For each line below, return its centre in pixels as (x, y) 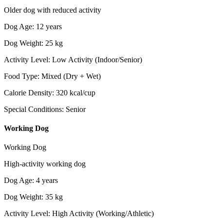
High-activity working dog (45, 164)
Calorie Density (28, 92)
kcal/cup (82, 92)
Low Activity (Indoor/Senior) (97, 59)
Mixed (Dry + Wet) (71, 76)
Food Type (21, 76)
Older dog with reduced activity (53, 10)
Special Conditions (33, 109)
